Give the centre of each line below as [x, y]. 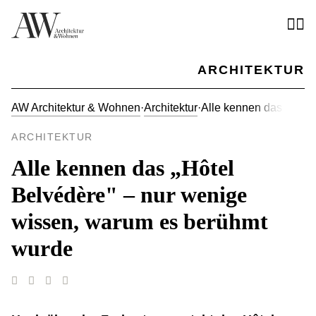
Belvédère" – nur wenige [129, 195]
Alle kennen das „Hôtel [123, 168]
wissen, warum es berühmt [140, 221]
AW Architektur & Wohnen [76, 108]
